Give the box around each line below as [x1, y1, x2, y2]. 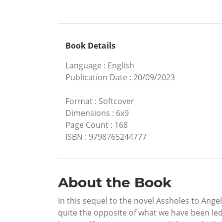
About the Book [58, 174, 171, 191]
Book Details [65, 40, 115, 52]
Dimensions [65, 108, 110, 119]
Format [65, 96, 93, 107]
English [108, 60, 134, 71]
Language [65, 60, 102, 71]
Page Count [65, 119, 109, 131]
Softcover [99, 96, 134, 107]
